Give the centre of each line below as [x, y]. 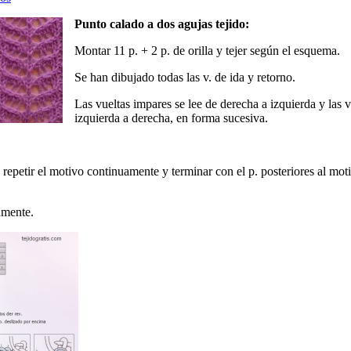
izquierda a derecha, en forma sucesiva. [171, 118]
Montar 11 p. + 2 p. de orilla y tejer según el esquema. [207, 51]
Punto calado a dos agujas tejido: [162, 24]
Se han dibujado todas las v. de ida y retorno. [185, 78]
